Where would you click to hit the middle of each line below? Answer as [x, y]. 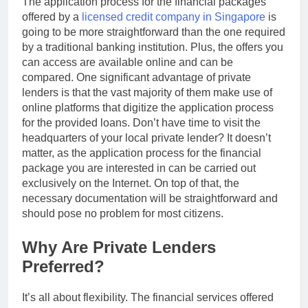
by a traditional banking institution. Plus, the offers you [153, 47]
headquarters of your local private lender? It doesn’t [146, 138]
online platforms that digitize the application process [148, 108]
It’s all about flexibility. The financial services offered [148, 297]
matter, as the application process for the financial [142, 153]
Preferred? [63, 267]
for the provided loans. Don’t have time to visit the [141, 123]
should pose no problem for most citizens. [123, 214]
